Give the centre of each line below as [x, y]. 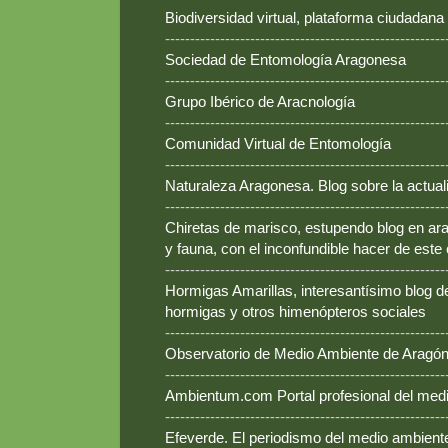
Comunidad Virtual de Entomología [278, 144]
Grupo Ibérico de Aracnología [260, 102]
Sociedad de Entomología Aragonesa [285, 60]
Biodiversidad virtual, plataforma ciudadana [304, 18]
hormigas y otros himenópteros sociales [295, 312]
